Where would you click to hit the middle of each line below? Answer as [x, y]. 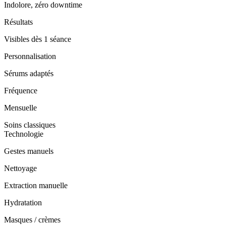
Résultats [18, 22]
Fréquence [21, 91]
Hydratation [23, 203]
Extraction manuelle [36, 186]
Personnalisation [30, 56]
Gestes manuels [29, 151]
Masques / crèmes [32, 220]
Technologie [24, 134]
